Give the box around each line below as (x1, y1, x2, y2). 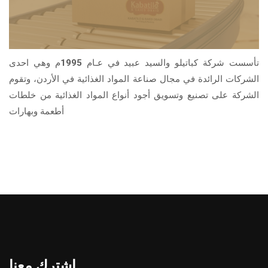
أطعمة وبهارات (9, 105, 64, 117)
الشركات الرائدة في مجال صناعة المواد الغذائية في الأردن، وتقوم (9, 73, 259, 84)
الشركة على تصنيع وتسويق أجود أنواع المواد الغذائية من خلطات (9, 89, 259, 100)
